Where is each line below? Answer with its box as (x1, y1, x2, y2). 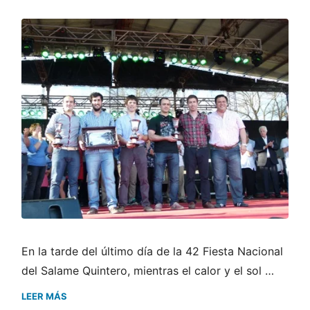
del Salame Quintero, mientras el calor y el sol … (21, 263, 274, 277)
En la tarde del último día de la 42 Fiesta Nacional (21, 244, 283, 258)
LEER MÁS (21, 290, 67, 302)
